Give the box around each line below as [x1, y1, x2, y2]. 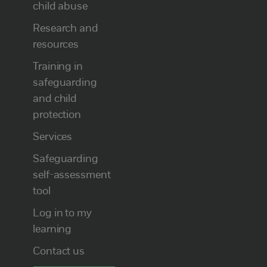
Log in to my [33, 207, 92, 219]
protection [33, 109, 82, 121]
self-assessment [33, 169, 111, 181]
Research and [33, 23, 98, 35]
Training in [33, 61, 83, 73]
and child [33, 93, 77, 105]
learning [33, 223, 72, 235]
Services [33, 131, 73, 143]
